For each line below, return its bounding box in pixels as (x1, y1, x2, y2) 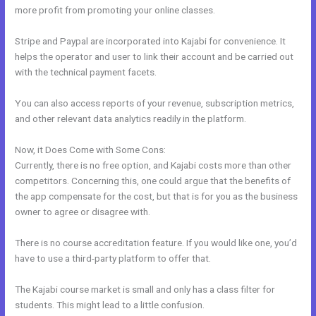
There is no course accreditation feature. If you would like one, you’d (15, 236, 298, 248)
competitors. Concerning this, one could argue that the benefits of (15, 174, 291, 186)
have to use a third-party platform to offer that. (15, 252, 212, 264)
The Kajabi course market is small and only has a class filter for (15, 283, 276, 295)
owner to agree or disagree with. (15, 205, 151, 217)
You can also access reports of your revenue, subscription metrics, (15, 97, 295, 109)
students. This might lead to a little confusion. (15, 298, 205, 310)
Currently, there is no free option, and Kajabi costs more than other (15, 159, 292, 171)
